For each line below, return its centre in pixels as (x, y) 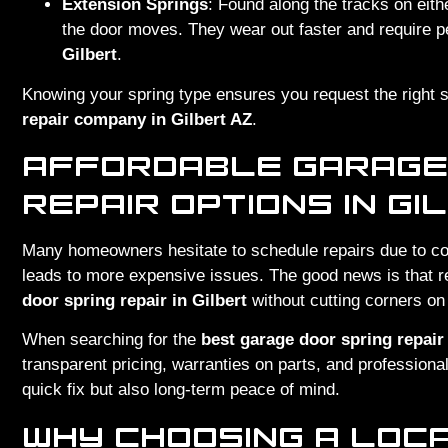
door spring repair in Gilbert (134, 300)
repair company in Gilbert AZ (137, 119)
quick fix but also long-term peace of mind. (181, 390)
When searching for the (111, 340)
